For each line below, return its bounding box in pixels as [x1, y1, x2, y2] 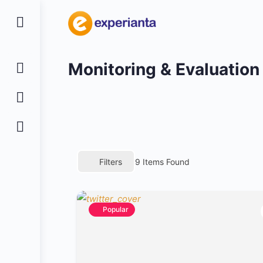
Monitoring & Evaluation [68, 59, 259, 79]
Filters [99, 156, 122, 167]
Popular [103, 205, 129, 214]
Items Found [140, 156, 190, 167]
